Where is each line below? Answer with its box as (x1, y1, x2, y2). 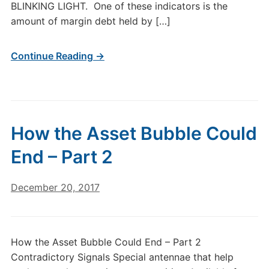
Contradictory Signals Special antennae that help (10, 251, 234, 263)
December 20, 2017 (10, 181, 100, 193)
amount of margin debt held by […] (10, 15, 171, 27)
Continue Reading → (10, 50, 104, 62)
